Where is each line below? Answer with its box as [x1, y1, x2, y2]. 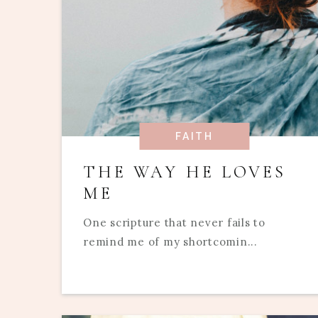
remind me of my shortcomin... [83, 235, 258, 249]
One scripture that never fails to [83, 216, 265, 230]
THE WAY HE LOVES [83, 162, 287, 183]
